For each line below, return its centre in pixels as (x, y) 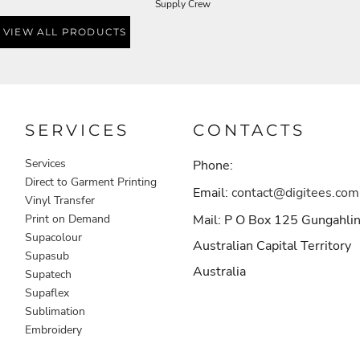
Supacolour (54, 237)
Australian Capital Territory (272, 245)
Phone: (213, 165)
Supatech (49, 274)
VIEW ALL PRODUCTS (65, 32)
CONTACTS (249, 130)
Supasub (47, 256)
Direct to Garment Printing (91, 182)
